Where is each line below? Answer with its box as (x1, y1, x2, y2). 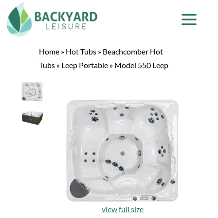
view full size (102, 204, 144, 214)
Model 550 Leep (114, 60, 168, 70)
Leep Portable (61, 60, 108, 70)
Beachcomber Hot (103, 47, 163, 56)
